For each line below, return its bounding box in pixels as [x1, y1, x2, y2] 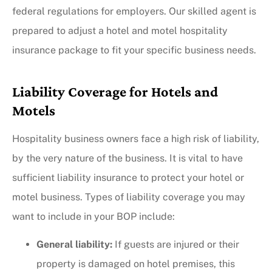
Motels [12, 101, 55, 118]
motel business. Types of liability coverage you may [12, 191, 245, 203]
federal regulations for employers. [12, 5, 169, 17]
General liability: [36, 239, 112, 251]
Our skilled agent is [169, 5, 256, 17]
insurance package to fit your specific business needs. [12, 44, 256, 56]
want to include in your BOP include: [12, 210, 175, 222]
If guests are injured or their [112, 239, 239, 251]
